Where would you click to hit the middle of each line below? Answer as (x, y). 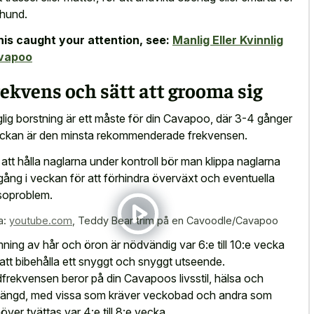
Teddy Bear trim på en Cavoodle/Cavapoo (178, 220)
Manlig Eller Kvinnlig (228, 40)
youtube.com (41, 220)
